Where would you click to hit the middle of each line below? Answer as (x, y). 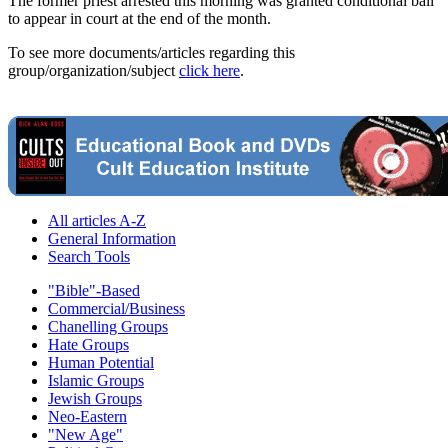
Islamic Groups (96, 381)
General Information (112, 239)
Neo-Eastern (87, 417)
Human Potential (101, 363)
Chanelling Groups (108, 327)
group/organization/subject (93, 71)
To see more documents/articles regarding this (151, 53)
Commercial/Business (116, 309)
